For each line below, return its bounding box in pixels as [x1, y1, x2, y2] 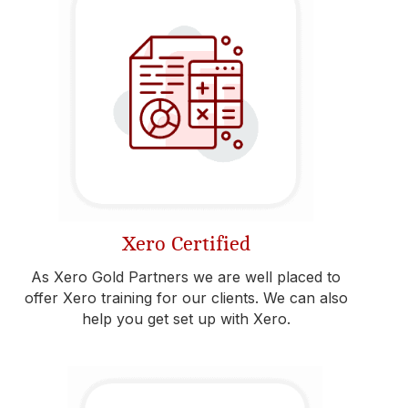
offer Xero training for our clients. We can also [24, 289, 348, 307]
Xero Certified [121, 233, 250, 255]
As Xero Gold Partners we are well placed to [31, 268, 341, 286]
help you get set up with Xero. [81, 310, 291, 328]
